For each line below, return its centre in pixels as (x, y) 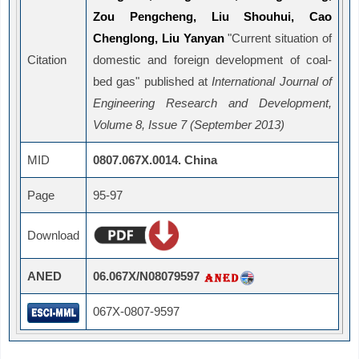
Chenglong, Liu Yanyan (161, 38)
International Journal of (272, 82)
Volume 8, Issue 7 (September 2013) (189, 125)
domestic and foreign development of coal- (212, 60)
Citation (47, 60)
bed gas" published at (153, 82)
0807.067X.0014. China (155, 160)
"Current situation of (280, 38)
